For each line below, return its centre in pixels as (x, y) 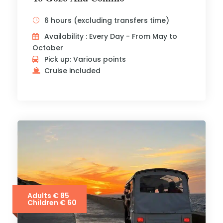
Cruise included (72, 71)
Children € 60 (52, 203)
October (48, 48)
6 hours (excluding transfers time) (107, 20)
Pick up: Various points (85, 59)
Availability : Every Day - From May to (111, 36)
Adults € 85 (48, 196)
